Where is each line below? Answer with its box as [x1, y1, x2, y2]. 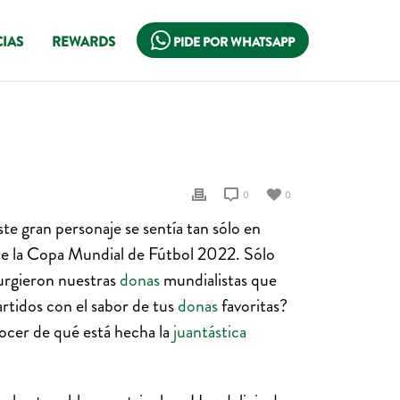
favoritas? [218, 293, 287, 319]
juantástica [173, 319, 246, 345]
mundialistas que [160, 267, 277, 293]
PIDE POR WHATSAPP [171, 33, 295, 51]
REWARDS [52, 32, 115, 52]
